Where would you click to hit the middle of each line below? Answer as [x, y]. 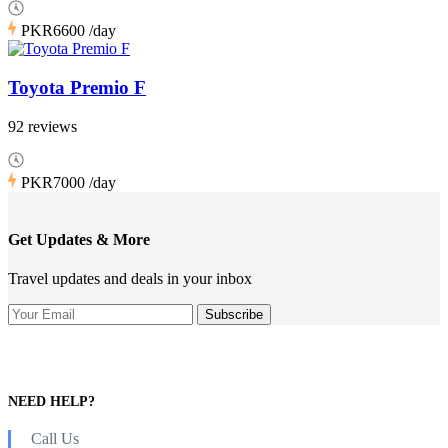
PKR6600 [55, 31]
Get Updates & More [79, 239]
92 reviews [42, 126]
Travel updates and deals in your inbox [130, 279]
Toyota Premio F [77, 87]
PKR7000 [55, 182]
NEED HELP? [51, 401]
